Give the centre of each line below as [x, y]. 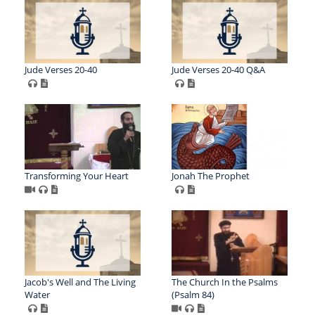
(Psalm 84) [193, 295]
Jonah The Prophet [210, 176]
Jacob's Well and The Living [80, 282]
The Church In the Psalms [224, 282]
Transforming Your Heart [77, 176]
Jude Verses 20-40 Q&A [218, 70]
